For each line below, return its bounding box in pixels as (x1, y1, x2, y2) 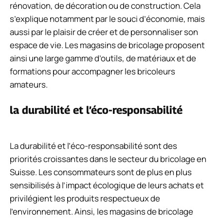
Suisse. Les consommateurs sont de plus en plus (10, 166, 192, 178)
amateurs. (10, 79, 48, 91)
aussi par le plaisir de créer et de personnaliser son (10, 26, 198, 38)
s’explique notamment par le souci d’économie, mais (10, 13, 205, 25)
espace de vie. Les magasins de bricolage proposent (10, 39, 205, 51)
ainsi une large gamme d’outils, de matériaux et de (10, 53, 196, 64)
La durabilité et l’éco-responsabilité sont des (10, 140, 177, 151)
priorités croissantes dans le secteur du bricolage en (10, 153, 206, 164)
